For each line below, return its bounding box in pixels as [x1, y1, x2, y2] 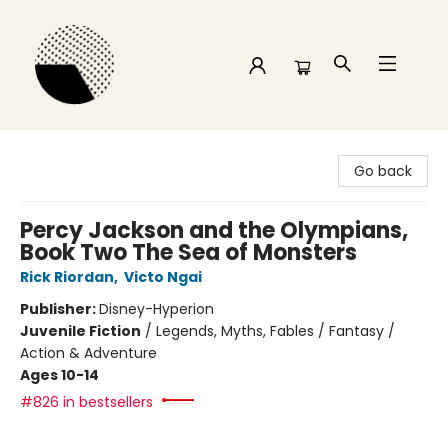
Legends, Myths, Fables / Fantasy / [156, 321, 395, 341]
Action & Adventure [20, 343, 157, 363]
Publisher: [20, 299, 99, 319]
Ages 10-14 [20, 365, 99, 385]
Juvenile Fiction [20, 321, 141, 341]
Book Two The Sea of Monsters [20, 237, 357, 268]
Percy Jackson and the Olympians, [20, 215, 408, 246]
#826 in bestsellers [20, 392, 153, 412]
